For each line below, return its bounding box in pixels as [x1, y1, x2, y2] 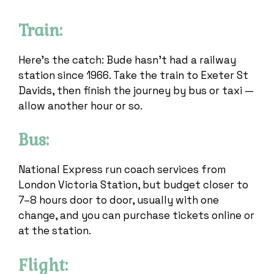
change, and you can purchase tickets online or [18, 209, 254, 223]
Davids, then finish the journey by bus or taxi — [18, 83, 254, 97]
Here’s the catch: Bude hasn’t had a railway [18, 53, 236, 67]
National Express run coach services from [18, 163, 226, 177]
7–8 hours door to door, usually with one [18, 193, 219, 207]
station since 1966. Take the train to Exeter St [18, 68, 248, 82]
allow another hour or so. [18, 98, 143, 113]
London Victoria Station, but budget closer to [18, 178, 248, 192]
